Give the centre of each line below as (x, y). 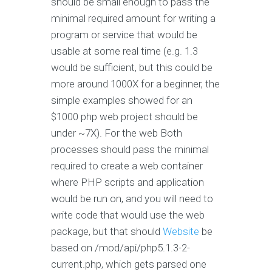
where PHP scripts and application (127, 182)
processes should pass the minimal (130, 150)
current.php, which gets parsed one (129, 264)
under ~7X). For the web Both (117, 133)
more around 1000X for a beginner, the (135, 84)
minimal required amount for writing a (133, 19)
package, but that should (107, 232)
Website (181, 232)
